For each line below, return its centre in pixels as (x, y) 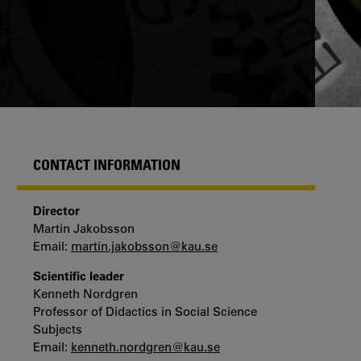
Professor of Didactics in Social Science (145, 311)
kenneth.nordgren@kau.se (145, 347)
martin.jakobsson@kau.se (144, 246)
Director (56, 211)
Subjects (58, 329)
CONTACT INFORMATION (107, 164)
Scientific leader (79, 276)
